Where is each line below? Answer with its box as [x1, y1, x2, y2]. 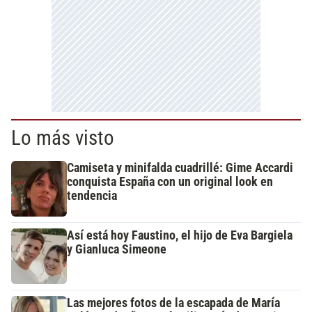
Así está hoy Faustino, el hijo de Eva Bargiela [67, 228, 292, 243]
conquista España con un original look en [67, 175, 273, 189]
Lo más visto [11, 126, 114, 150]
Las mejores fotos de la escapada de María [67, 296, 280, 311]
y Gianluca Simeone [67, 242, 166, 257]
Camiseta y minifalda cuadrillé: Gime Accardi [67, 161, 293, 175]
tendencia [67, 189, 117, 203]
